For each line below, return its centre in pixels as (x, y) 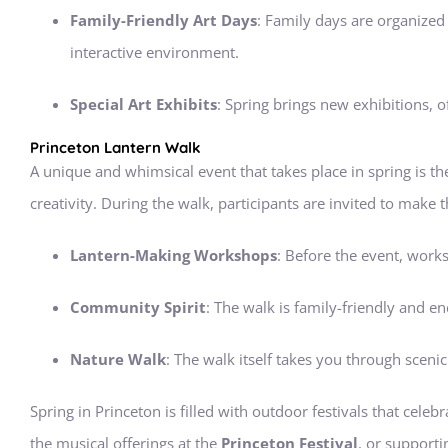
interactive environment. (154, 52)
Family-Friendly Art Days (163, 20)
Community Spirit (138, 307)
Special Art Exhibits (143, 104)
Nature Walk (118, 359)
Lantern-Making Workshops (173, 255)
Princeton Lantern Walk (115, 147)
